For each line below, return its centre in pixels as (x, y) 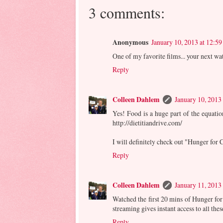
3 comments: (127, 12)
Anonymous (130, 42)
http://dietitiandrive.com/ (147, 122)
